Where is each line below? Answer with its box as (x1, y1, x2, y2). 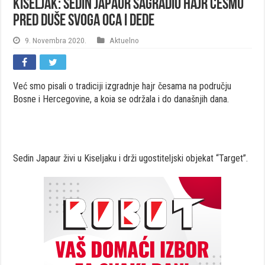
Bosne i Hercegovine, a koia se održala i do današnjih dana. (13, 93, 230, 105)
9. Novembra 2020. (25, 35, 87, 45)
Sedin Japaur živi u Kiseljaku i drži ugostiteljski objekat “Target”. (13, 152, 248, 164)
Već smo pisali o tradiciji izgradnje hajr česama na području (13, 80, 232, 92)
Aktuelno (109, 35, 140, 45)
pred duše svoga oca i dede (13, 12, 155, 30)
